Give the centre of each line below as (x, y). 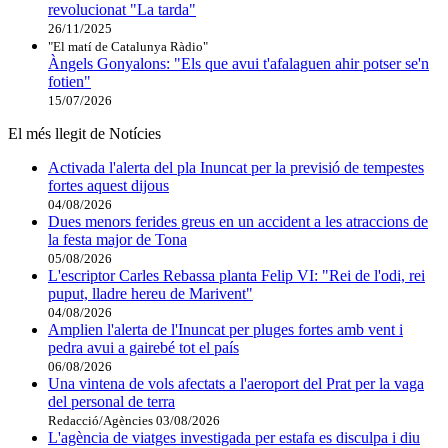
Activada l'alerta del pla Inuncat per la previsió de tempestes (236, 168)
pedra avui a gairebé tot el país (143, 348)
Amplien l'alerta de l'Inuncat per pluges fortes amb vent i (225, 330)
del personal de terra (111, 402)
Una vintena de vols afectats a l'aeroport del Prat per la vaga (236, 384)
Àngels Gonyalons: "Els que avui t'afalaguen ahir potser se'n (238, 64)
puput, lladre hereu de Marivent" (150, 294)
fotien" (69, 82)
